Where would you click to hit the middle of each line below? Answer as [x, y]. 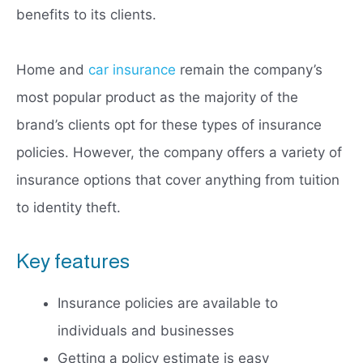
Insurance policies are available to [168, 303]
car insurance [132, 70]
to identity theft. [68, 208]
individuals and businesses [146, 331]
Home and [52, 70]
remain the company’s [249, 70]
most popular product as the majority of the [157, 98]
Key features [73, 261]
